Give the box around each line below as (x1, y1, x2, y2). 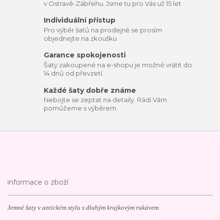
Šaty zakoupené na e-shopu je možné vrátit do (44, 61, 192, 69)
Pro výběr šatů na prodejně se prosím (44, 26, 163, 34)
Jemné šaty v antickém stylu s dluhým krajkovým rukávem (7, 204, 159, 211)
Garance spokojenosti (44, 51, 126, 60)
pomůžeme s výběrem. (44, 104, 118, 112)
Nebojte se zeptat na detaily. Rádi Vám (44, 96, 167, 104)
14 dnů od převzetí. (44, 69, 104, 78)
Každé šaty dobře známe (44, 85, 137, 95)
